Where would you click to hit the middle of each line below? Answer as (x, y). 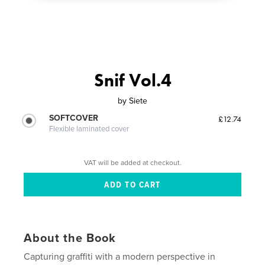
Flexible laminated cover (89, 129)
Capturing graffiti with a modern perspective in (120, 257)
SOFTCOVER (74, 118)
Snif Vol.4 (132, 80)
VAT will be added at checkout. (132, 163)
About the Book (70, 239)
